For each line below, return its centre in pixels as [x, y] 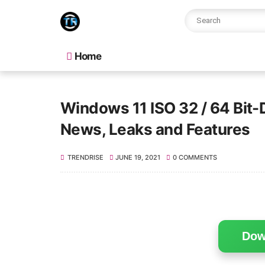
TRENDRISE [85, 157]
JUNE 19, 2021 [138, 157]
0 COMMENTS [195, 157]
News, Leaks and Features [155, 129]
